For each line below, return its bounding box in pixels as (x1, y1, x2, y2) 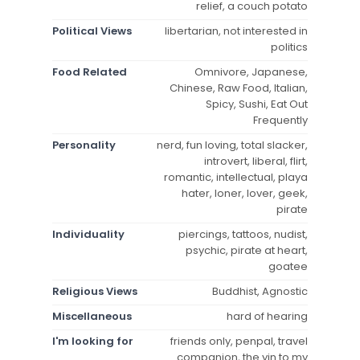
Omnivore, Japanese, (194, 63, 308, 80)
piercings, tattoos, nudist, (178, 226, 308, 242)
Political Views (52, 22, 132, 39)
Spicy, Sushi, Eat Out (206, 96, 308, 112)
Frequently (253, 112, 308, 128)
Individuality (52, 226, 125, 242)
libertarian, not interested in (165, 22, 308, 39)
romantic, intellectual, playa (164, 169, 308, 185)
